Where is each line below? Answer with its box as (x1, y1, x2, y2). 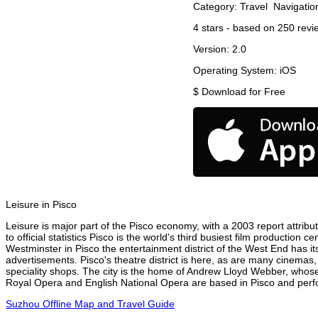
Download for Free (202, 86, 285, 98)
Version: (193, 43, 232, 55)
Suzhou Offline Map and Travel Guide (6, 298, 175, 310)
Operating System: (193, 65, 280, 77)
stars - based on (199, 22, 278, 34)
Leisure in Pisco (6, 199, 77, 211)
